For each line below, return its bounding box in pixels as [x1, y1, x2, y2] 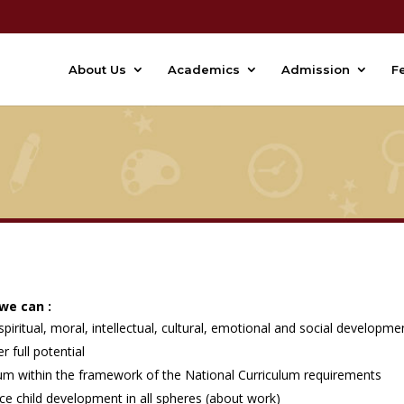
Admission [281, 62, 350, 77]
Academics [168, 62, 240, 77]
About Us [69, 62, 126, 77]
